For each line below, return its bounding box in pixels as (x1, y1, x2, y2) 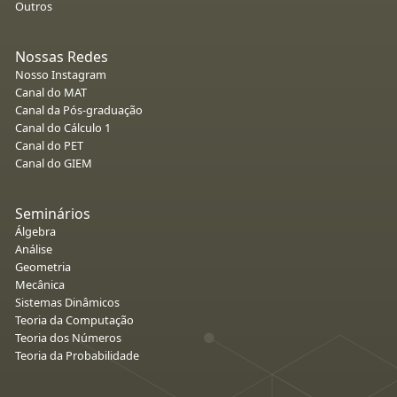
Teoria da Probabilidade (15, 346, 139, 363)
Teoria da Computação (15, 311, 134, 328)
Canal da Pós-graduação (15, 101, 143, 118)
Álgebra (15, 222, 56, 239)
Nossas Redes (15, 46, 108, 66)
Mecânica (15, 276, 65, 292)
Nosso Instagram (15, 66, 106, 82)
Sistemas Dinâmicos (15, 293, 120, 310)
